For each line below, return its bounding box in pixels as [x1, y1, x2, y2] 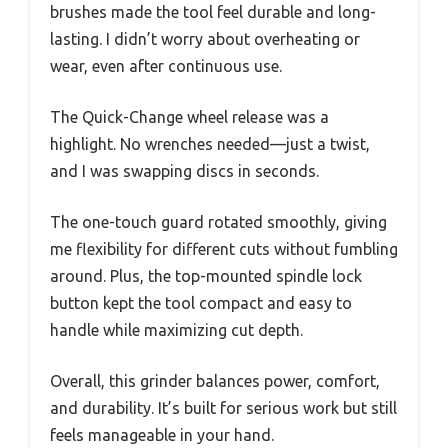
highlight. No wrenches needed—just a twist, [50, 135, 370, 153]
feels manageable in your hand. [50, 426, 274, 444]
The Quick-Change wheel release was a [50, 108, 329, 126]
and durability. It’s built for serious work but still [50, 399, 397, 417]
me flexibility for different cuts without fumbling [50, 240, 398, 258]
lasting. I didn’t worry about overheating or [50, 30, 360, 48]
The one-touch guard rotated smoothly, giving [50, 213, 387, 231]
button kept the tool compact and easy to [50, 294, 352, 312]
